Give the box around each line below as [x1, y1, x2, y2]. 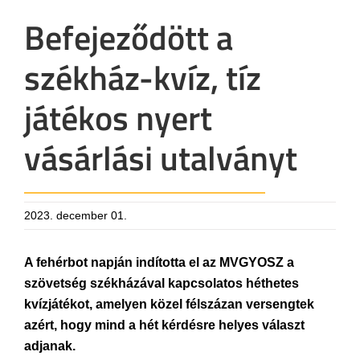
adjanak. [24, 339, 76, 353]
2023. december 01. [24, 209, 127, 222]
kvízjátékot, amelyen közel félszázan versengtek [24, 297, 314, 311]
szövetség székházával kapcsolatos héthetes [24, 276, 299, 290]
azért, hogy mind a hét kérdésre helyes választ [24, 318, 305, 332]
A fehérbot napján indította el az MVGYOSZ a [24, 256, 294, 269]
